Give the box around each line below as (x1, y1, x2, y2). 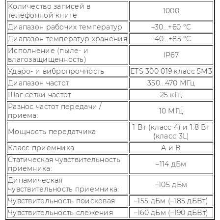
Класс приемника (8, 143, 75, 152)
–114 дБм (156, 160, 187, 168)
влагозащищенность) (8, 55, 87, 64)
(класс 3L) (153, 132, 190, 140)
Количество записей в (8, 2, 91, 11)
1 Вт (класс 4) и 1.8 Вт (133, 123, 210, 132)
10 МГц (159, 107, 184, 115)
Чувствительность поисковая (8, 196, 115, 205)
